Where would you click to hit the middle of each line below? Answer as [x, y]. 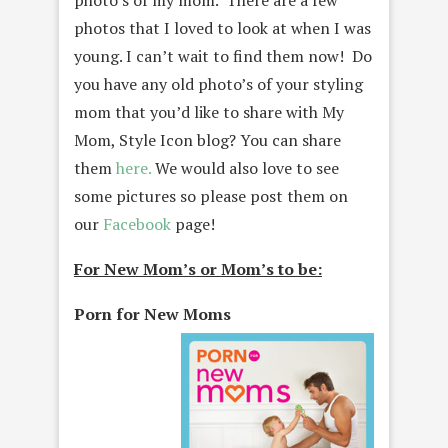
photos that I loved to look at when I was [222, 28]
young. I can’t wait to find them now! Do [223, 56]
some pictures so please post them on [211, 196]
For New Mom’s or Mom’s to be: [198, 269]
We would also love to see [245, 168]
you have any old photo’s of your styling [218, 84]
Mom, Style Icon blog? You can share [207, 140]
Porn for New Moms [152, 314]
